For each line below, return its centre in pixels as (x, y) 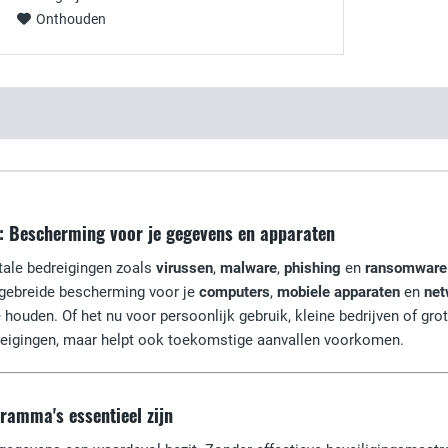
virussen (184, 268)
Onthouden (71, 19)
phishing (312, 268)
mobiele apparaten (338, 292)
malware (248, 268)
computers (234, 292)
